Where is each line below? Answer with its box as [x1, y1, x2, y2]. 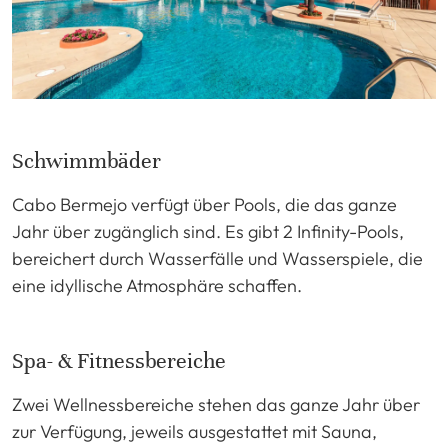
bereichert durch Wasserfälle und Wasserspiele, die [12, 246, 423, 270]
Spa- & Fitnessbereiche [12, 346, 226, 374]
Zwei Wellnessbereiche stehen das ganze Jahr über [12, 392, 420, 416]
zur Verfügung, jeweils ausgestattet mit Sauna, [12, 419, 377, 443]
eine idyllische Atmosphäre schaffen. [12, 273, 302, 297]
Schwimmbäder [12, 146, 161, 174]
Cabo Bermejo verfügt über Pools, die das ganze [12, 192, 397, 216]
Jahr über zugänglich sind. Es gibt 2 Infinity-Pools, [12, 219, 404, 243]
